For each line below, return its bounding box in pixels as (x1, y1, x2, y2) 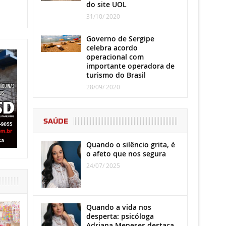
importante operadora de (86, 61, 175, 71)
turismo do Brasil (86, 70, 146, 80)
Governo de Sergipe (86, 33, 154, 43)
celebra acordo (86, 42, 138, 52)
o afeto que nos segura (86, 148, 166, 158)
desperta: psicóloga (86, 211, 154, 221)
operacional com (86, 51, 144, 62)
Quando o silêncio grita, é (86, 139, 175, 149)
